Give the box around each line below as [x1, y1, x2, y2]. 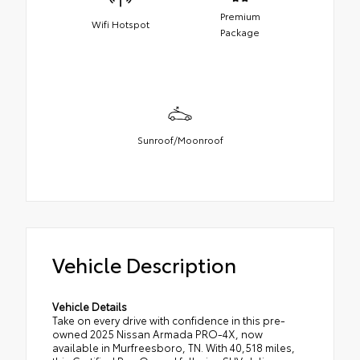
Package [220, 24, 260, 39]
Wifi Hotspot [91, 16, 149, 31]
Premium [219, 8, 260, 22]
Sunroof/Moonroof [137, 132, 223, 146]
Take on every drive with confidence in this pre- [52, 313, 285, 328]
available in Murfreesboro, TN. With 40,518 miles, [52, 340, 295, 355]
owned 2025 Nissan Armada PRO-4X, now [52, 326, 263, 342]
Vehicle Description [52, 250, 236, 279]
